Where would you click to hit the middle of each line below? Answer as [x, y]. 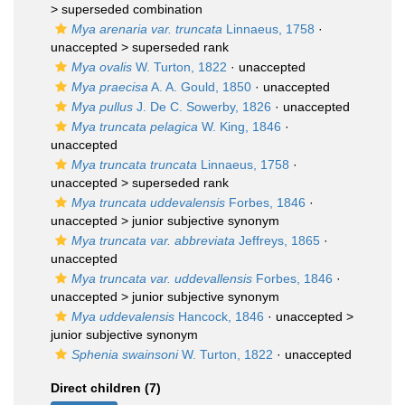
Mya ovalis [102, 67]
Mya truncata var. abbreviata [153, 240]
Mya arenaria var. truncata [147, 29]
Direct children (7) [106, 388]
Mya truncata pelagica [135, 127]
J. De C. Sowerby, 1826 [202, 107]
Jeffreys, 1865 [278, 240]
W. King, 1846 [240, 127]
